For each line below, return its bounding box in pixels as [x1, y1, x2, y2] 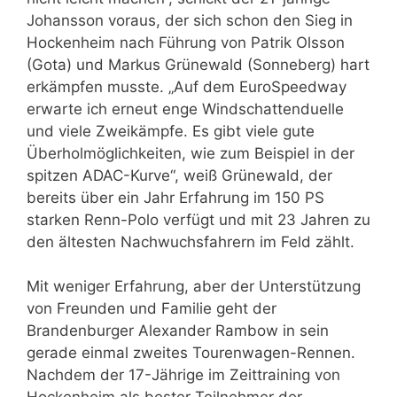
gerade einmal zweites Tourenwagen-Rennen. [27, 344, 355, 362]
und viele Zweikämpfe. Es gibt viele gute [27, 121, 315, 140]
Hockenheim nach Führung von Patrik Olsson [27, 33, 345, 51]
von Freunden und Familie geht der [27, 300, 276, 317]
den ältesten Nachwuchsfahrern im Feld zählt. [27, 232, 354, 251]
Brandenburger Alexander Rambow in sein [27, 322, 329, 339]
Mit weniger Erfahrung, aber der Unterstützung [27, 277, 361, 295]
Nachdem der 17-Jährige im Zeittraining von [27, 366, 340, 384]
